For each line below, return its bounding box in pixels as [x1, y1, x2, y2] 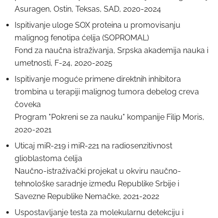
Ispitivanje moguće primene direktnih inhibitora [15, 74, 181, 84]
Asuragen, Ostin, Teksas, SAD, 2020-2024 [15, 4, 161, 14]
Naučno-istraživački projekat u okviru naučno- [15, 166, 181, 176]
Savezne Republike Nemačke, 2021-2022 [15, 192, 159, 201]
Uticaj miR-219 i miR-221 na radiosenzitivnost [15, 141, 172, 150]
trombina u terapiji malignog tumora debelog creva [15, 87, 199, 96]
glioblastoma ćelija [15, 154, 82, 163]
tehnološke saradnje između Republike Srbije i [15, 179, 179, 188]
